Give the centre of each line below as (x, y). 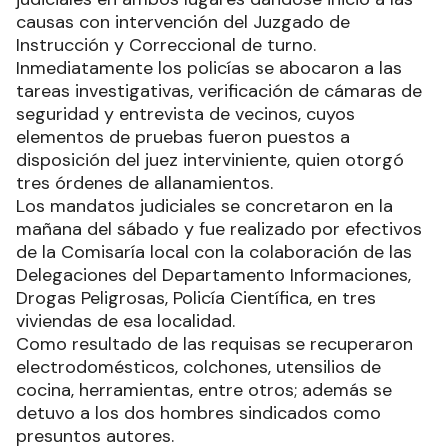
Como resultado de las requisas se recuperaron (214, 344)
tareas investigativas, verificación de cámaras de (219, 91)
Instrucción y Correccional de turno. (166, 45)
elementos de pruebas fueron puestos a (183, 137)
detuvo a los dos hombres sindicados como (198, 413)
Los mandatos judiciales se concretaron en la (204, 206)
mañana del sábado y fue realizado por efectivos (219, 229)
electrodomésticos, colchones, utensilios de (198, 367)
